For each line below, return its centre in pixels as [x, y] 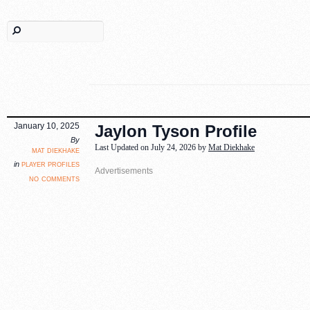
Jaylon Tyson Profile [176, 131]
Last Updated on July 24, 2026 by [152, 147]
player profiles [51, 164]
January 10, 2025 [47, 126]
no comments [54, 178]
